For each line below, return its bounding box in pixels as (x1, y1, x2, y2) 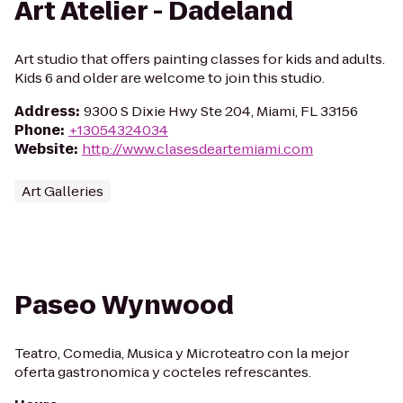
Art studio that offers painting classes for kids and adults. (14, 49, 385, 68)
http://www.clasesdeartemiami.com (82, 139, 313, 158)
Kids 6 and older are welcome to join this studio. (14, 68, 325, 87)
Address (14, 102, 76, 121)
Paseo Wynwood (14, 288, 234, 323)
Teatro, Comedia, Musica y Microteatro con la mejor (14, 344, 349, 363)
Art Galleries (22, 182, 103, 201)
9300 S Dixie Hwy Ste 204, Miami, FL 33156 (84, 102, 358, 121)
